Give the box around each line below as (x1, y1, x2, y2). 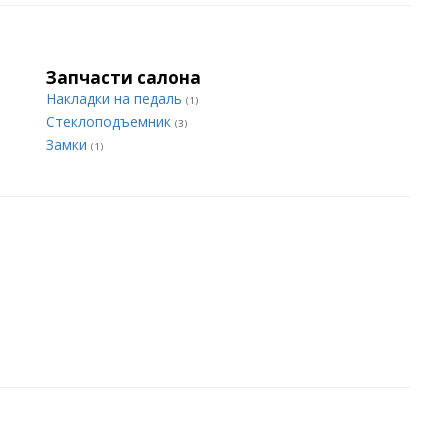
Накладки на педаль (46, 89, 186, 108)
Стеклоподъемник (46, 112, 175, 131)
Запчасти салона (46, 66, 201, 89)
